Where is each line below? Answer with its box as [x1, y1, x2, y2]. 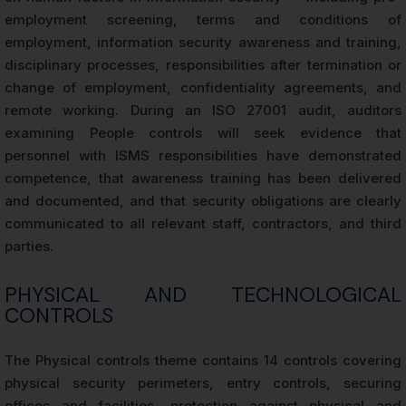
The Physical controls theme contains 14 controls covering [5, 351, 401, 369]
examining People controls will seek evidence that [5, 123, 401, 141]
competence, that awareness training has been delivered [5, 169, 401, 187]
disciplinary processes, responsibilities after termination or [5, 55, 401, 73]
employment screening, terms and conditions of [5, 10, 401, 28]
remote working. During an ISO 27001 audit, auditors [5, 101, 401, 119]
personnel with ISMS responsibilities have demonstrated [5, 146, 401, 164]
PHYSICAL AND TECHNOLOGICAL [5, 280, 401, 308]
